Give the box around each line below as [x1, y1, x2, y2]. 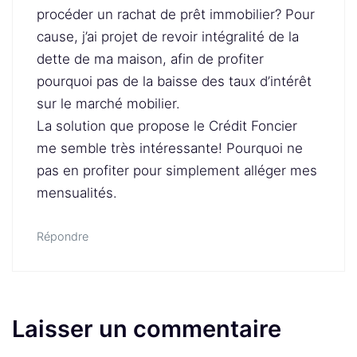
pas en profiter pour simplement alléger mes [37, 163, 317, 178]
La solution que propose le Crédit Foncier [37, 118, 297, 134]
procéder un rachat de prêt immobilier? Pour [37, 6, 315, 22]
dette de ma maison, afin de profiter [37, 51, 264, 67]
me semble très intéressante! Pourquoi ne [37, 140, 303, 156]
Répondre [37, 229, 88, 243]
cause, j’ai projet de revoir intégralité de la [37, 29, 299, 45]
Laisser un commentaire [12, 315, 281, 343]
